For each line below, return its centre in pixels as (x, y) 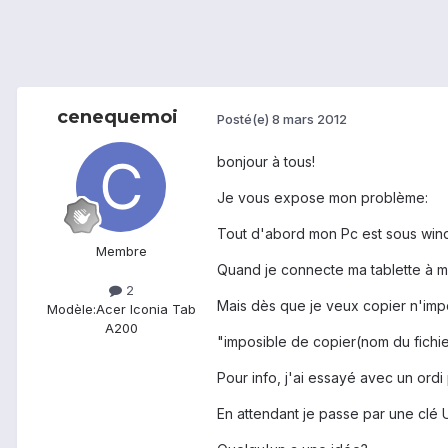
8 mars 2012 (309, 118)
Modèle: (71, 309)
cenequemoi (117, 117)
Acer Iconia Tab (145, 309)
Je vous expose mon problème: (322, 198)
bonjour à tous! (266, 162)
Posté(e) (244, 118)
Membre (121, 251)
